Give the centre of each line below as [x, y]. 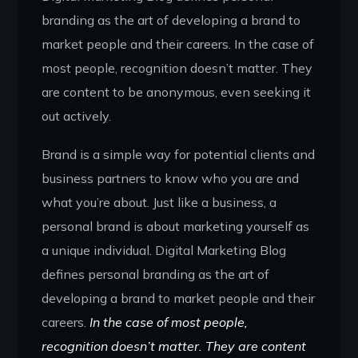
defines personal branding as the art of [156, 274]
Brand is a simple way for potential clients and [179, 154]
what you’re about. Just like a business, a [159, 202]
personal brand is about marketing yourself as [176, 226]
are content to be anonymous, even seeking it [177, 91]
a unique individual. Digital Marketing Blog [164, 250]
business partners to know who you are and [171, 178]
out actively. [77, 115]
